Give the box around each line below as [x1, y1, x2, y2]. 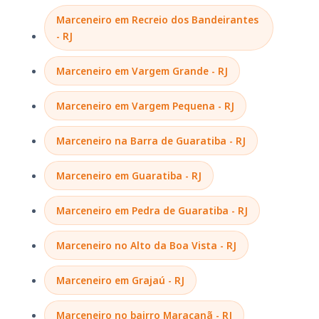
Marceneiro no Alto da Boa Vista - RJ [56, 238, 236, 252]
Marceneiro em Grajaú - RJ [56, 273, 184, 287]
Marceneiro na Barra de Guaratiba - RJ [56, 133, 246, 147]
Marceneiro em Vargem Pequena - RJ [56, 98, 234, 113]
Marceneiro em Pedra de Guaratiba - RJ [56, 203, 248, 217]
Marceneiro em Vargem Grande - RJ [56, 63, 228, 78]
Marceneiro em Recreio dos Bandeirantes [56, 12, 258, 26]
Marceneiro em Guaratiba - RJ [56, 168, 202, 182]
